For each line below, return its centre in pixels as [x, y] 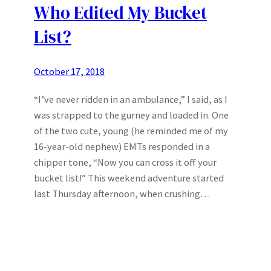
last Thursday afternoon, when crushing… [122, 193]
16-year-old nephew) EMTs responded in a [122, 146]
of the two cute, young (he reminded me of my [131, 130]
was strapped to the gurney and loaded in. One [131, 115]
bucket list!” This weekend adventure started [129, 178]
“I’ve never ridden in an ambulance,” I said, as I [131, 99]
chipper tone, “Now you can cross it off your [125, 162]
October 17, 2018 [69, 71]
